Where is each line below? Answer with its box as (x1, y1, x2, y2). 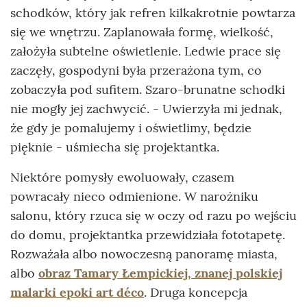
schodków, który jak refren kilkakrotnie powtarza (10, 4, 295, 21)
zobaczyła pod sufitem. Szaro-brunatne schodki (10, 81, 285, 97)
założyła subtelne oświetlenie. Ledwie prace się (10, 42, 281, 59)
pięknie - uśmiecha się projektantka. (10, 138, 219, 155)
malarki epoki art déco (10, 284, 144, 300)
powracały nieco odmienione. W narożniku (10, 188, 258, 204)
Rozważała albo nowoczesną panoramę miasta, (10, 245, 278, 262)
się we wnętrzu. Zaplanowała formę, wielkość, (10, 23, 273, 40)
